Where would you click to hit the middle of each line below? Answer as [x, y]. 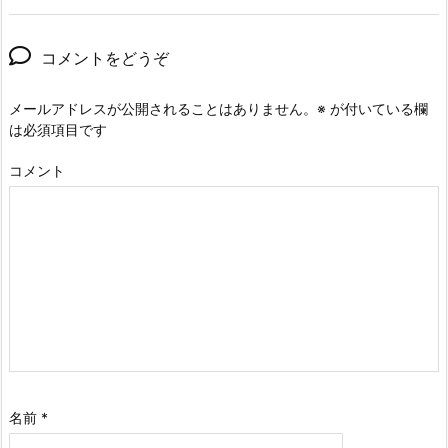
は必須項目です [58, 130]
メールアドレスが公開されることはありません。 [163, 109]
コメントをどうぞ [105, 58]
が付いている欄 [377, 109]
